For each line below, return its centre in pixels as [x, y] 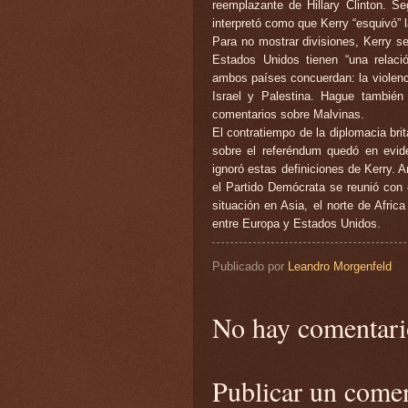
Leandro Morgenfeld [340, 266]
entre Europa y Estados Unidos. [296, 223]
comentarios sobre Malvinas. [288, 114]
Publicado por [250, 266]
